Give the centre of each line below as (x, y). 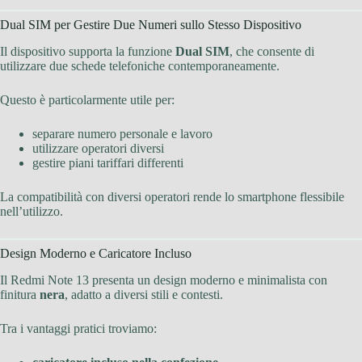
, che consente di (272, 52)
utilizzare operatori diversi (98, 149)
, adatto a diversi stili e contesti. (144, 295)
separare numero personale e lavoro (122, 134)
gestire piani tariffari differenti (108, 163)
